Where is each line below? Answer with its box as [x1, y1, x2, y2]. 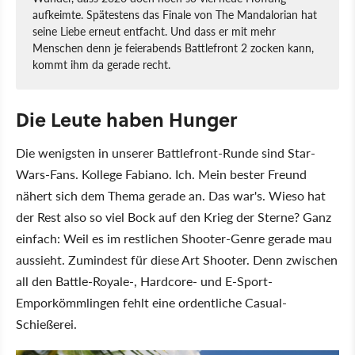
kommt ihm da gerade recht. [32, 55, 170, 72]
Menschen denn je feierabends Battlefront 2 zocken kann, [32, 39, 314, 55]
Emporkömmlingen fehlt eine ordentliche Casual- [16, 292, 287, 311]
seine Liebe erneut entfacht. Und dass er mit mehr [32, 22, 276, 39]
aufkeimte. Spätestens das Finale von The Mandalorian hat [32, 6, 317, 22]
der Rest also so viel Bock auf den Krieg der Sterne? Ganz [16, 207, 331, 226]
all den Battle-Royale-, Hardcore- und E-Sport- [16, 271, 273, 290]
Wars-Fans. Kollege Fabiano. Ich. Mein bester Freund [16, 164, 307, 183]
